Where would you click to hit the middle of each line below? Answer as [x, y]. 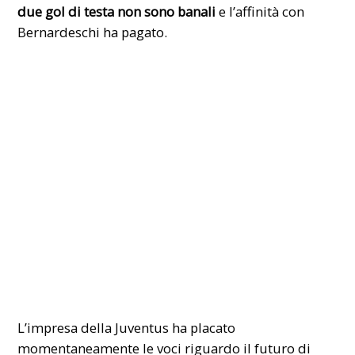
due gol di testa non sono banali [117, 11]
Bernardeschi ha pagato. [93, 32]
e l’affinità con [260, 11]
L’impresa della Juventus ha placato [127, 327]
